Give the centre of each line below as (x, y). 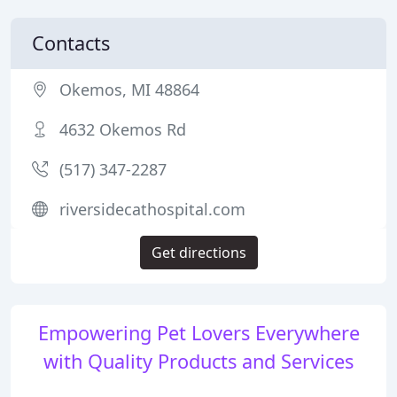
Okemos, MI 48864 (129, 90)
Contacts (71, 43)
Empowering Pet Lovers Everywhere (198, 333)
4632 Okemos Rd (123, 129)
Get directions (198, 253)
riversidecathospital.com (152, 209)
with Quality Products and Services (198, 361)
